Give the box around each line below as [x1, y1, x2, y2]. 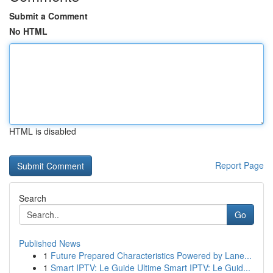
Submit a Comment [9, 10, 88, 22]
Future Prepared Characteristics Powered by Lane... [51, 249, 252, 261]
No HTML [9, 25, 48, 37]
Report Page [215, 159, 264, 171]
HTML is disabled [9, 125, 76, 137]
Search [19, 192, 46, 204]
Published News [19, 237, 80, 249]
